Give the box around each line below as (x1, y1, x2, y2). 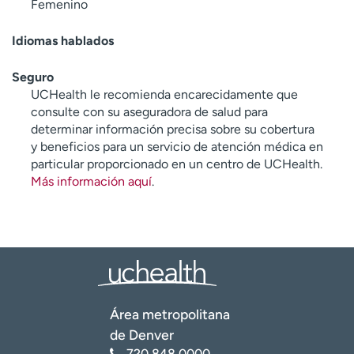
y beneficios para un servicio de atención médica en (31, 138, 323, 154)
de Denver (110, 326, 174, 343)
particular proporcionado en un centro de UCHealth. (31, 156, 322, 171)
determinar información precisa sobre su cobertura (31, 121, 314, 137)
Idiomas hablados (12, 32, 114, 48)
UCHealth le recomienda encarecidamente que (31, 86, 298, 102)
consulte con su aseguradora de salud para (31, 104, 268, 119)
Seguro (12, 69, 54, 85)
